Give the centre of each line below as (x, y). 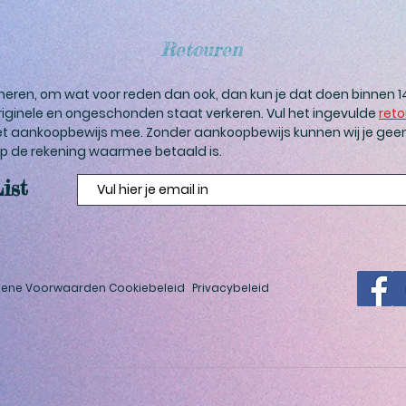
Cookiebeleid (147, 287)
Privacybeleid (231, 287)
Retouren (201, 48)
